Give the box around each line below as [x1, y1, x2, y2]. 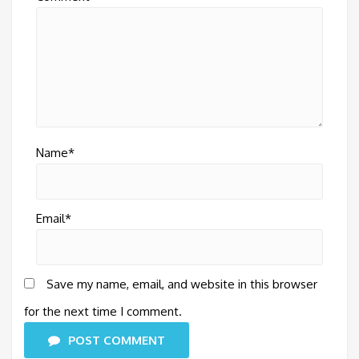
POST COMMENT [68, 332, 165, 348]
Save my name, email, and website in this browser [46, 276, 317, 292]
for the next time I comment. [24, 303, 182, 319]
